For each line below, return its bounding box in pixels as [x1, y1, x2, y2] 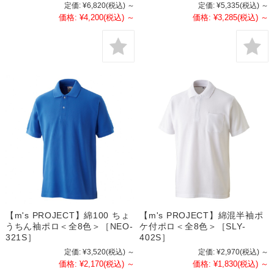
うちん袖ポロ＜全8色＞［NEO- [5, 221, 133, 231]
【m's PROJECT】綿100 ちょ [5, 210, 130, 220]
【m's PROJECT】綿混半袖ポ [139, 210, 264, 220]
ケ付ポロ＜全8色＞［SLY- [139, 221, 246, 231]
